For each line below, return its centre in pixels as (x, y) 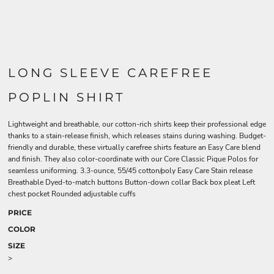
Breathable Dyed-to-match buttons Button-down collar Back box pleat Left (131, 182)
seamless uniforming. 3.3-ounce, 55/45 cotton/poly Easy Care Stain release (130, 171)
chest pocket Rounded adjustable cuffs (72, 194)
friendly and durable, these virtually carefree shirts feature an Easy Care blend (134, 147)
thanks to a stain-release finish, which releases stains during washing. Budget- (137, 136)
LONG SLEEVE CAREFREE (110, 73)
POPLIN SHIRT (66, 97)
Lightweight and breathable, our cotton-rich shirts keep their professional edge (137, 124)
